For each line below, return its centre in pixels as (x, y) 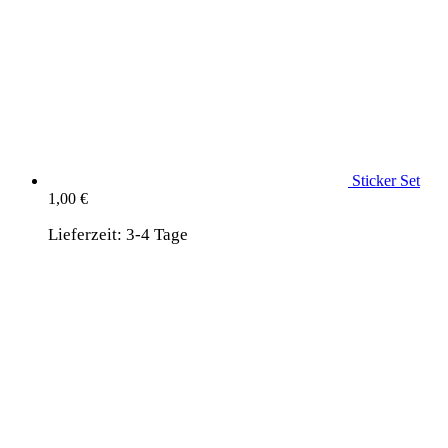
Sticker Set (386, 180)
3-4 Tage (157, 234)
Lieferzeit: (87, 234)
